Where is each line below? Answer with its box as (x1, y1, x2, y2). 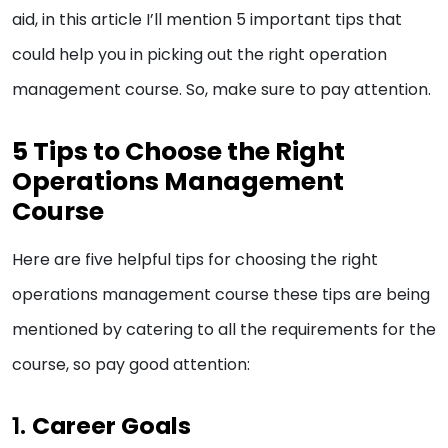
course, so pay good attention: (12, 353, 254, 377)
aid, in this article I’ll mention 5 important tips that (12, 8, 402, 32)
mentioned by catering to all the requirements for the (12, 318, 436, 342)
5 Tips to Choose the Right (12, 134, 345, 170)
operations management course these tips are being (12, 283, 430, 307)
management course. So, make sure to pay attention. (12, 78, 435, 102)
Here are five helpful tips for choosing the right (12, 248, 378, 272)
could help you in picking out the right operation (12, 43, 387, 67)
